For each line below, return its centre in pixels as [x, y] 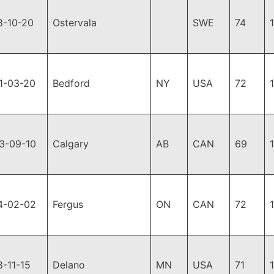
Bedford [71, 83]
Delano [69, 265]
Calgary [71, 144]
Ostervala [75, 23]
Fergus [68, 204]
